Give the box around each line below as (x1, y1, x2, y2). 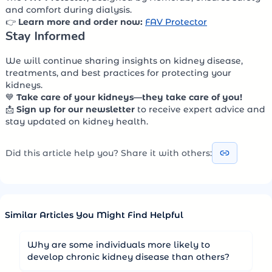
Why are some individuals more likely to (27, 239, 210, 251)
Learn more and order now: (18, 16, 143, 28)
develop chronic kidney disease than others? (27, 251, 229, 263)
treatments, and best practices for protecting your (5, 67, 231, 79)
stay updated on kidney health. (5, 116, 148, 127)
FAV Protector (145, 16, 207, 28)
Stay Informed (5, 28, 85, 45)
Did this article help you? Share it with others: (5, 148, 212, 159)
